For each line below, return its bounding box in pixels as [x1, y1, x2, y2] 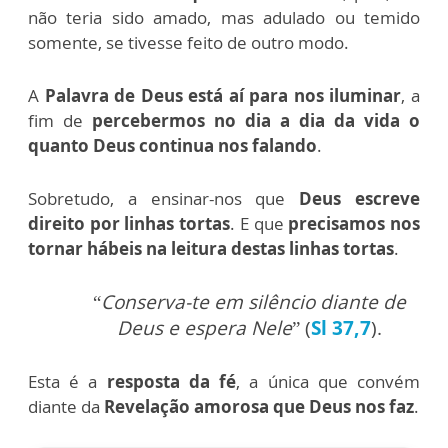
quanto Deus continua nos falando [28, 134, 317, 158]
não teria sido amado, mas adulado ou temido [28, 6, 420, 30]
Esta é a [28, 370, 98, 394]
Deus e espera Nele [116, 315, 292, 342]
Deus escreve [285, 187, 421, 211]
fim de [28, 109, 92, 133]
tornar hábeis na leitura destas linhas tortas [28, 237, 394, 261]
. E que [230, 212, 289, 236]
